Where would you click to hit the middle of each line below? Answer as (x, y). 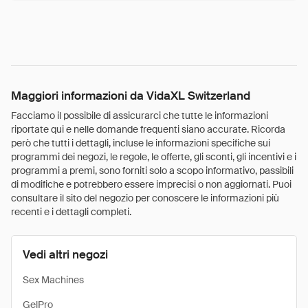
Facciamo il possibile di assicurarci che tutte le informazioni (140, 115)
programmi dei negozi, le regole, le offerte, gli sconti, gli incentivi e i (154, 157)
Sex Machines (53, 280)
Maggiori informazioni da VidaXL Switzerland (131, 96)
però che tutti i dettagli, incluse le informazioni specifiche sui (141, 143)
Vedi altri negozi (65, 254)
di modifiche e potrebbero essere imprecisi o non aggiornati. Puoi (151, 184)
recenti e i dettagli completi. (71, 212)
